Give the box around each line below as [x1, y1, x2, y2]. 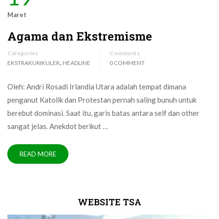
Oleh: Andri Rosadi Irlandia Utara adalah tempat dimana [7, 82, 186, 91]
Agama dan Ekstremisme [7, 28, 152, 44]
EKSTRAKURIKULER [7, 59, 60, 66]
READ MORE [20, 150, 56, 158]
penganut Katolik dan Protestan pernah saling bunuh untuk [7, 95, 197, 104]
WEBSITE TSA [78, 196, 141, 208]
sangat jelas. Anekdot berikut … [7, 121, 108, 131]
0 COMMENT [109, 59, 145, 66]
